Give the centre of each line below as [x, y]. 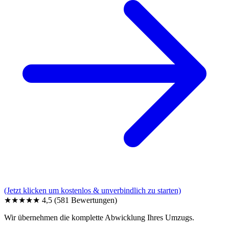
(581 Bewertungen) [86, 200]
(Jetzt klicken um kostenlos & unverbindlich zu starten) [93, 191]
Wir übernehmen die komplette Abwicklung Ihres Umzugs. [99, 218]
